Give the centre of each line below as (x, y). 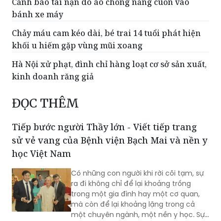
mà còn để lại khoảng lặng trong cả (133, 204)
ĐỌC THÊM (45, 104)
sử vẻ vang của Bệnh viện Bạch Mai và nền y (110, 140)
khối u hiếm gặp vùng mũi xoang (77, 46)
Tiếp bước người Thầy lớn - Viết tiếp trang (104, 127)
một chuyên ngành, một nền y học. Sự (138, 215)
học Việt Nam (41, 154)
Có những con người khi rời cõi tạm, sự (137, 173)
